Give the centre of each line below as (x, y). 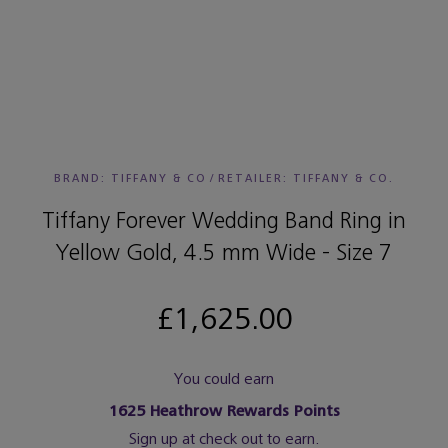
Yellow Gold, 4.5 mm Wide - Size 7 (224, 252)
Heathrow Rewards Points (242, 411)
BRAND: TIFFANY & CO (130, 178)
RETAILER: (255, 178)
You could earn (224, 379)
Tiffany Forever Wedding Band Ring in (224, 220)
